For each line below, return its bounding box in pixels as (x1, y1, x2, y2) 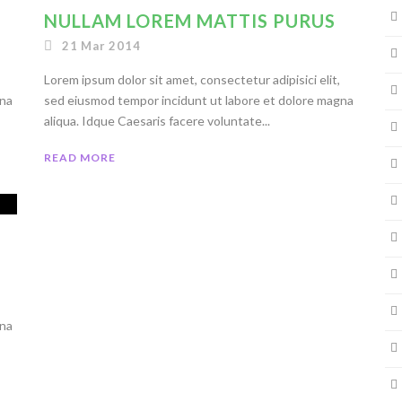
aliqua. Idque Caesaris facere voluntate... (44, 113, 270, 128)
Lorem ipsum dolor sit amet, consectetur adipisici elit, (44, 72, 340, 87)
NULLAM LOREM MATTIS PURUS (44, 10, 336, 31)
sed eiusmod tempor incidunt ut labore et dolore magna (44, 92, 354, 108)
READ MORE (44, 151, 116, 164)
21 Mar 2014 (61, 39, 141, 53)
